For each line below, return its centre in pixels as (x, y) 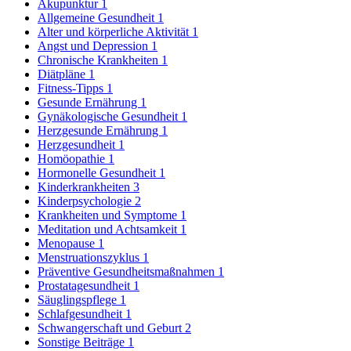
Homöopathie (73, 159)
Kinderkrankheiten (85, 187)
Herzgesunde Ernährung (100, 131)
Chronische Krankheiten (100, 60)
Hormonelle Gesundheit (98, 173)
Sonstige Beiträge (83, 342)
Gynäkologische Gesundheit (109, 117)
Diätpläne (63, 74)
